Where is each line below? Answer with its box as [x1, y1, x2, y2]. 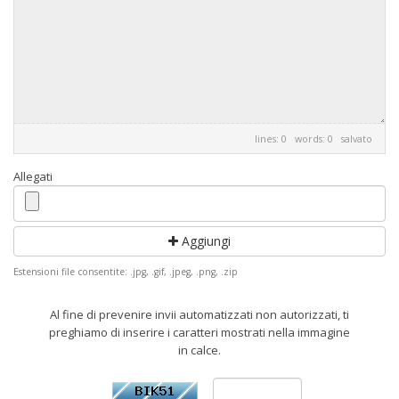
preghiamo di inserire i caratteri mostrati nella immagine [48, 324, 350, 340]
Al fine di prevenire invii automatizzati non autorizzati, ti [49, 306, 349, 322]
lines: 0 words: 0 [255, 132, 341, 145]
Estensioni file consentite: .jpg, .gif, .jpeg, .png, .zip [13, 265, 238, 278]
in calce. [177, 342, 221, 358]
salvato [341, 132, 372, 145]
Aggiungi [178, 232, 231, 249]
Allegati [13, 168, 53, 184]
